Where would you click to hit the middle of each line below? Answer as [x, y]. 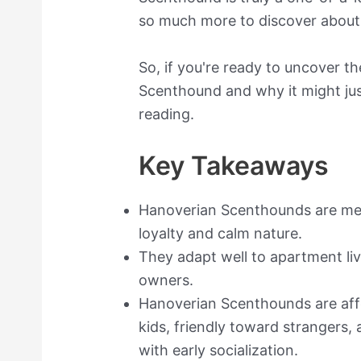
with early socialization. [219, 350]
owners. [166, 280]
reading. [167, 114]
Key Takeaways [234, 165]
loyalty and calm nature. [221, 233]
